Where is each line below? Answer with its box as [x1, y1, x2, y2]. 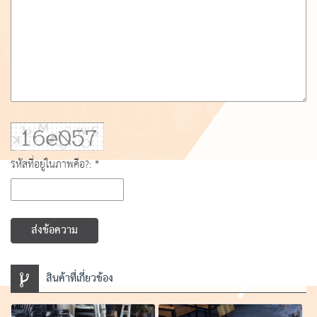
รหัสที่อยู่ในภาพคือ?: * [11, 155, 99, 175]
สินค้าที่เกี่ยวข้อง [46, 269, 113, 289]
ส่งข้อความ [31, 221, 78, 241]
